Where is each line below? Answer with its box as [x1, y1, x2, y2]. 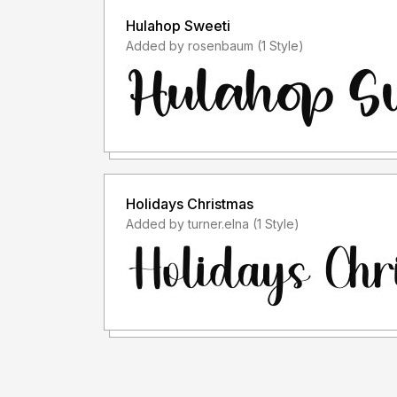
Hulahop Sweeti [126, 16, 230, 35]
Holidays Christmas [126, 194, 253, 213]
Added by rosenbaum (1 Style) [257, 37, 304, 53]
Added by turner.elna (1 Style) [253, 215, 300, 231]
